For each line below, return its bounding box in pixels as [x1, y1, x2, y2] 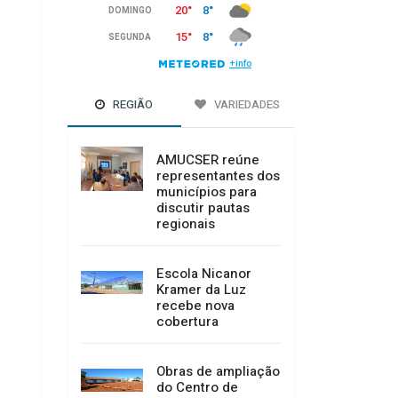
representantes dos [156, 166, 280, 187]
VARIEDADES [211, 96, 281, 114]
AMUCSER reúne [156, 150, 259, 171]
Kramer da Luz [156, 280, 246, 300]
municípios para [156, 182, 257, 203]
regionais [156, 214, 215, 235]
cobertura [156, 312, 219, 332]
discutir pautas [156, 198, 250, 219]
